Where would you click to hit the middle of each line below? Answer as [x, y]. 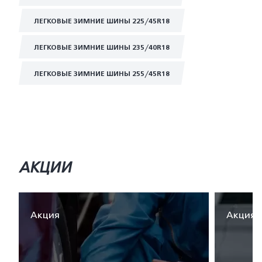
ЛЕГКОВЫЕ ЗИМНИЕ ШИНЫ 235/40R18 [102, 47]
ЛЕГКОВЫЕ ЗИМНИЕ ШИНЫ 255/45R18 [102, 74]
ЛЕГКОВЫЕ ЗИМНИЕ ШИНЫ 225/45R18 [102, 21]
